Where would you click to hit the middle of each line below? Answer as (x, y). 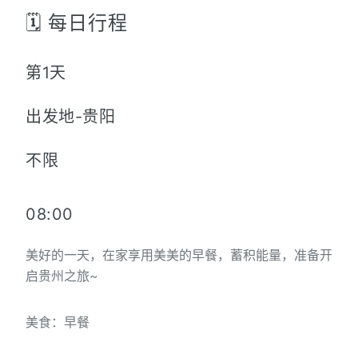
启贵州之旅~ (62, 276)
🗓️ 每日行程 (77, 23)
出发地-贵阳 (71, 117)
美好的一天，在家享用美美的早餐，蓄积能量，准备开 (179, 255)
